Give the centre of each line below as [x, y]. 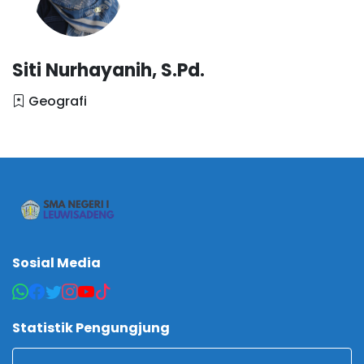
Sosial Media [56, 262]
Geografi [56, 101]
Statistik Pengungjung [91, 327]
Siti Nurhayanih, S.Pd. [108, 70]
